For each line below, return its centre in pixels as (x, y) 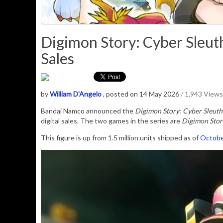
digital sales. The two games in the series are (111, 121)
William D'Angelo (76, 94)
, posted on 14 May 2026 (142, 94)
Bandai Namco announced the (87, 111)
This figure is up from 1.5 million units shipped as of (120, 138)
